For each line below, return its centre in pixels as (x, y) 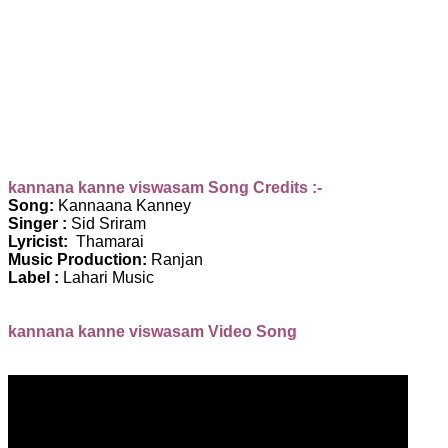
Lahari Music (108, 277)
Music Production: (77, 259)
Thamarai (106, 241)
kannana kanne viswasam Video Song (152, 331)
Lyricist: (38, 241)
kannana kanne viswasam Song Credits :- (165, 187)
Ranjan (175, 259)
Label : (33, 277)
